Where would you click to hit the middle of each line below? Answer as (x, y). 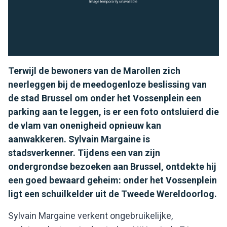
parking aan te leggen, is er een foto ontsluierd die (113, 111)
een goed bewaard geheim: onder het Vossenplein (112, 180)
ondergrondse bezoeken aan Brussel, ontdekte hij (112, 166)
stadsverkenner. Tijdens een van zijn (84, 153)
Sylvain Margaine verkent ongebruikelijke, (90, 215)
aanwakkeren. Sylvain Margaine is (79, 139)
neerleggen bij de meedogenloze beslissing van (107, 84)
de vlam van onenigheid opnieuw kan (85, 125)
